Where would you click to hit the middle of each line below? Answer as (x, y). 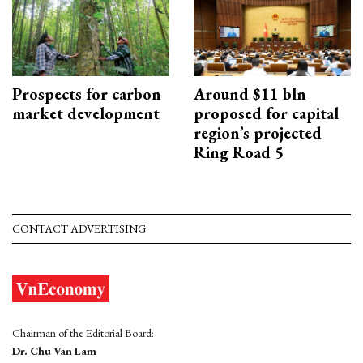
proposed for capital (266, 114)
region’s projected (258, 133)
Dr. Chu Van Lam (54, 351)
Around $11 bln (250, 94)
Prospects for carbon (87, 94)
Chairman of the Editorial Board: (83, 333)
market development (86, 114)
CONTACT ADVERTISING (79, 229)
